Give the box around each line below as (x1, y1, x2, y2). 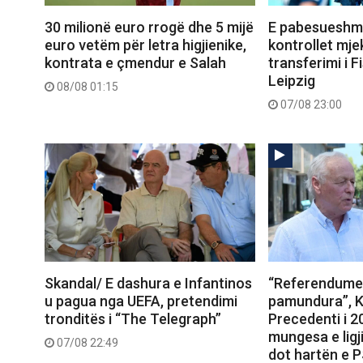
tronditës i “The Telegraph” (45, 310, 221, 327)
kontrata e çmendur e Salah (45, 53, 226, 71)
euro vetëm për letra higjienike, (45, 36, 246, 53)
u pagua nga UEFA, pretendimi (45, 292, 237, 310)
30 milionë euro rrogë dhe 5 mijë (45, 18, 254, 36)
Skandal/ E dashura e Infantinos (45, 274, 252, 292)
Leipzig (267, 71, 315, 89)
